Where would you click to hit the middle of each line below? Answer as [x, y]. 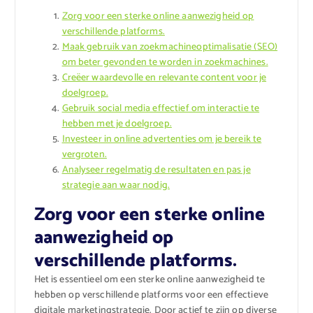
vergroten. [84, 155]
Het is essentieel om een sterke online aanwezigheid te [150, 280]
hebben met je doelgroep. [117, 124]
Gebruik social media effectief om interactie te [161, 109]
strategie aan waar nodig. [116, 186]
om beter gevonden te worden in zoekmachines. [165, 63]
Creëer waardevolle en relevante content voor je [164, 78]
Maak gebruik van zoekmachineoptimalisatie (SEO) [170, 48]
